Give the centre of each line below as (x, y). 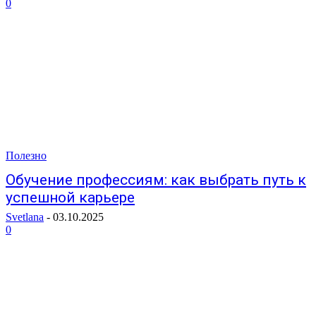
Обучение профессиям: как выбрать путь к (156, 180)
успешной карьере (70, 197)
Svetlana (25, 217)
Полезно (26, 156)
